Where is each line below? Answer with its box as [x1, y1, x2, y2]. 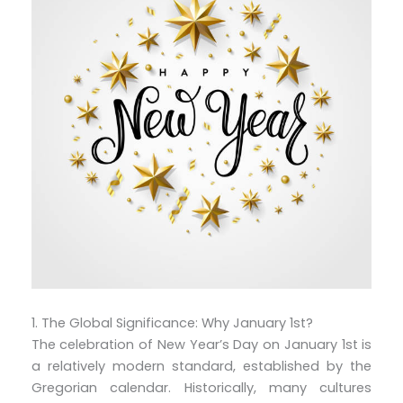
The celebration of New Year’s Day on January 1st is [31, 335, 372, 354]
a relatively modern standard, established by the [31, 356, 372, 375]
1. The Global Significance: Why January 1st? [31, 313, 313, 332]
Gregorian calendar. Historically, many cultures [31, 378, 372, 397]
